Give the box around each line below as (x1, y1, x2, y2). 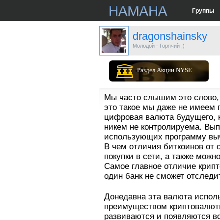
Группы (192, 7, 214, 14)
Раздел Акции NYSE (137, 66, 192, 74)
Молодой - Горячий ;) (133, 43, 185, 49)
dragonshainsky (133, 30, 207, 42)
